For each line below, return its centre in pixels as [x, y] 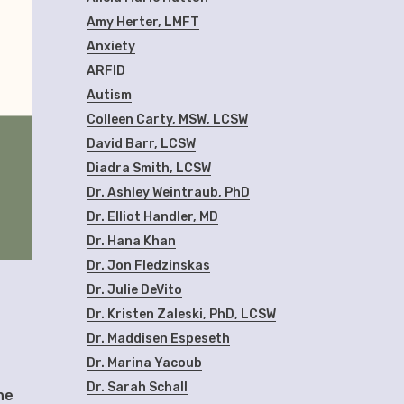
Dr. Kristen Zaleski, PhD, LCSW [181, 314]
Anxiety [111, 46]
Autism [109, 95]
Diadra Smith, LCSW [149, 168]
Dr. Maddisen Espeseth [158, 339]
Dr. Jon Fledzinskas [148, 266]
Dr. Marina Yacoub [144, 363]
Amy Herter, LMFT [143, 22]
